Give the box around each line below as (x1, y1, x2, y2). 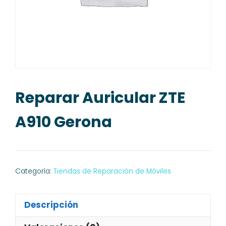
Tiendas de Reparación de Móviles (53, 166, 171, 176)
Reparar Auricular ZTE (15, 87, 185, 108)
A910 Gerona (15, 111, 112, 133)
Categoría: (15, 166, 53, 176)
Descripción (24, 199, 78, 211)
